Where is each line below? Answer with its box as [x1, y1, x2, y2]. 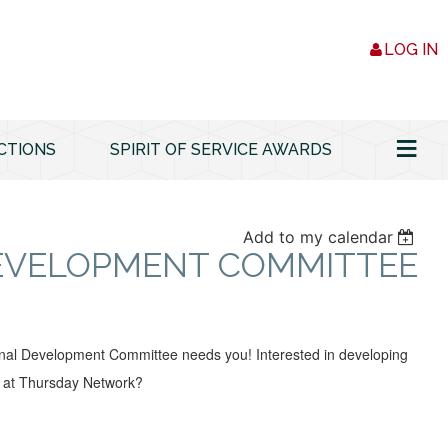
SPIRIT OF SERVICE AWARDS [110, 140, 332, 159]
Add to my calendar [242, 227, 393, 247]
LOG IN [384, 40, 438, 59]
